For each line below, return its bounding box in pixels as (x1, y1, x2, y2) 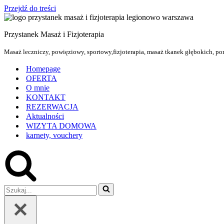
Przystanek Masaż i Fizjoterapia (4, 30, 104, 38)
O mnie (26, 83, 49, 92)
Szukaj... (3, 183, 31, 191)
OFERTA (26, 74, 57, 82)
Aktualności (26, 112, 64, 120)
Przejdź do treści (4, 4, 56, 12)
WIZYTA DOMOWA (26, 121, 96, 130)
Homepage (26, 64, 60, 73)
